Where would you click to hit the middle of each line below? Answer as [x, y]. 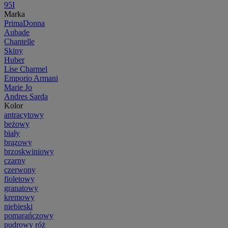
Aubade [17, 32]
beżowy [17, 124]
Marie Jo [18, 87]
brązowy [18, 142]
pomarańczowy [29, 215]
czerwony [20, 169]
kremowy [19, 197]
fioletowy [19, 179]
